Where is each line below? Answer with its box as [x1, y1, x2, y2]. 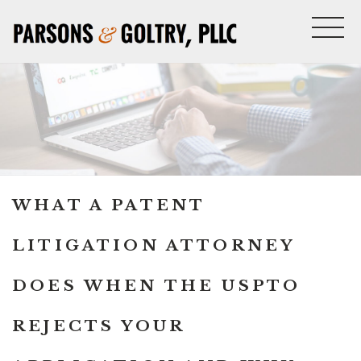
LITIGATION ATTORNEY [12, 235, 295, 255]
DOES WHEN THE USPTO [12, 276, 301, 295]
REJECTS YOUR [12, 316, 185, 335]
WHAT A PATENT [12, 195, 205, 214]
